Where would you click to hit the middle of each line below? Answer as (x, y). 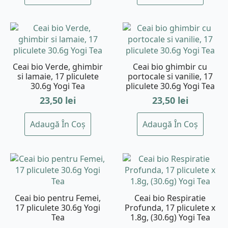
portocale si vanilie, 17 (170, 77)
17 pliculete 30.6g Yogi (58, 208)
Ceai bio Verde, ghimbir (58, 67)
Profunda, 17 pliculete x (170, 208)
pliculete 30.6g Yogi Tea (170, 86)
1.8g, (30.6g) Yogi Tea (170, 218)
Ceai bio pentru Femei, (58, 198)
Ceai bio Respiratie (170, 198)
